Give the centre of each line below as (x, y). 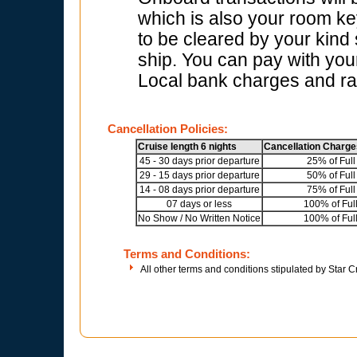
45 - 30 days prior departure (199, 161)
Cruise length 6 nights (187, 147)
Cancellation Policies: (168, 129)
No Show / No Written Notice (199, 218)
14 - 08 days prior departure (199, 190)
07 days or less (199, 204)
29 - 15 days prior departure (199, 175)
